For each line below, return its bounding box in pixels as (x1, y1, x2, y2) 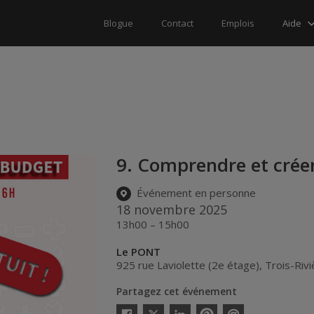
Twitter (142, 302, 166, 313)
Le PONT (116, 244, 161, 259)
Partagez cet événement (116, 284, 238, 298)
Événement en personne (134, 186, 257, 200)
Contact (161, 17, 193, 29)
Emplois (221, 17, 254, 29)
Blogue (104, 17, 133, 29)
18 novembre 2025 (116, 200, 228, 218)
